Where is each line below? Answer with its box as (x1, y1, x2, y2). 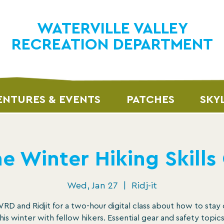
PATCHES (126, 94, 174, 105)
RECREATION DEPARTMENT (11, 36, 213, 52)
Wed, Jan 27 (67, 180, 118, 190)
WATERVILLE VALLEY (36, 20, 188, 36)
